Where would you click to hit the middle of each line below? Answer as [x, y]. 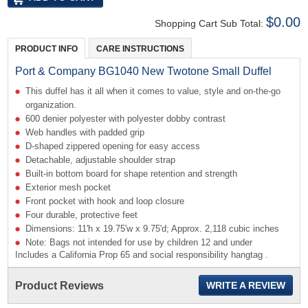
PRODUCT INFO [47, 49]
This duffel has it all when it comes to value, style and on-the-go [153, 91]
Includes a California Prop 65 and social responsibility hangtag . [142, 255]
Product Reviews [60, 286]
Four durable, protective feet [82, 215]
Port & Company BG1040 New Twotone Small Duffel [144, 71]
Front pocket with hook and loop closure [105, 201]
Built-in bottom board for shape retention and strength [132, 174]
